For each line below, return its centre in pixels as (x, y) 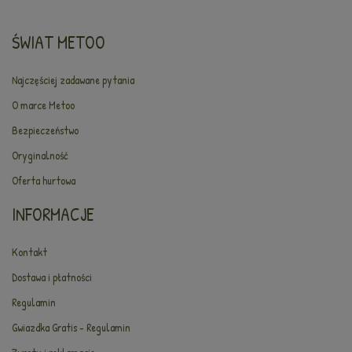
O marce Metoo (43, 105)
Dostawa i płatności (52, 277)
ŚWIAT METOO (59, 42)
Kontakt (29, 252)
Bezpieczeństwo (45, 130)
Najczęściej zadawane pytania (73, 80)
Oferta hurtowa (44, 180)
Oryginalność (40, 155)
